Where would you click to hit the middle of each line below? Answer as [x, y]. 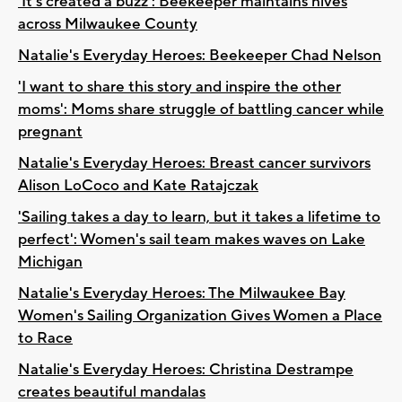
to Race [45, 338]
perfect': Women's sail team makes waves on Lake [192, 239]
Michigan [50, 262]
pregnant [50, 131]
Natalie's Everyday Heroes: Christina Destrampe [186, 369]
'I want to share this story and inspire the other [179, 87]
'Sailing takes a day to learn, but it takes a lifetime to [199, 217]
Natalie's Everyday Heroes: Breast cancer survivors [194, 163]
